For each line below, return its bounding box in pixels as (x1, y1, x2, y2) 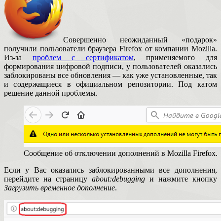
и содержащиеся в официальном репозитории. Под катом (4, 80, 217, 89)
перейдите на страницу (4, 175, 92, 184)
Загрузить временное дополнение (4, 184, 115, 192)
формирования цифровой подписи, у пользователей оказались (4, 62, 217, 71)
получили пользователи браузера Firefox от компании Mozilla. (4, 44, 217, 53)
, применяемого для (133, 53, 218, 62)
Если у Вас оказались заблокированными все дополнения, (4, 166, 217, 175)
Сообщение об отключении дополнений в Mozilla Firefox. (24, 149, 218, 158)
